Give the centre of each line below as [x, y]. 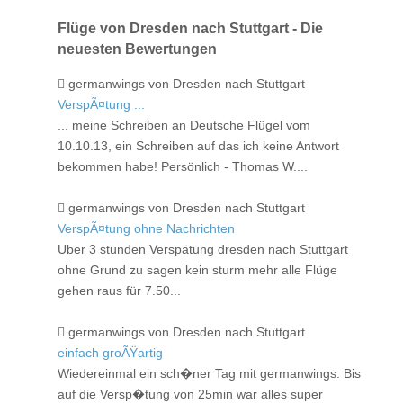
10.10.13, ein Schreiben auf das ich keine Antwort [198, 146]
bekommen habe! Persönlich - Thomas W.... [184, 167]
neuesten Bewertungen [137, 49]
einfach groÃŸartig [110, 353]
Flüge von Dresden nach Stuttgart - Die [190, 28]
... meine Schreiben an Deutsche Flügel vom [184, 125]
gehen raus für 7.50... [121, 291]
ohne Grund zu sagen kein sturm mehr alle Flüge [197, 270]
